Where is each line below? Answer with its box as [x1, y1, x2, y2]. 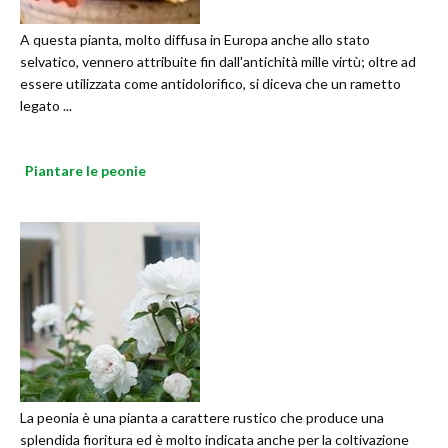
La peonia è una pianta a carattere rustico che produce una [20, 409, 384, 427]
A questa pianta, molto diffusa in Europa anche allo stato [20, 31, 370, 49]
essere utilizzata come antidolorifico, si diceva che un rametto [20, 75, 401, 93]
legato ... [20, 97, 72, 115]
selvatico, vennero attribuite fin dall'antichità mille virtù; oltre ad [20, 53, 416, 71]
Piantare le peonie [25, 162, 146, 180]
